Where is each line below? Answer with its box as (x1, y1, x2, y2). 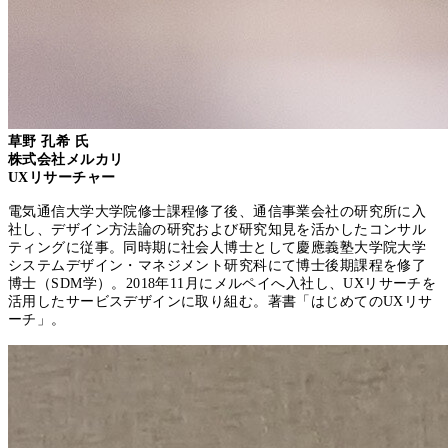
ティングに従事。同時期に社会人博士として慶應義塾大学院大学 (8, 240, 427, 256)
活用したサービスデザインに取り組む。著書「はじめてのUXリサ (8, 294, 433, 310)
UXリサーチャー (8, 170, 116, 186)
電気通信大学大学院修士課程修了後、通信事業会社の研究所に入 (8, 204, 427, 220)
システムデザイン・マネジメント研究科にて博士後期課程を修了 (8, 258, 427, 274)
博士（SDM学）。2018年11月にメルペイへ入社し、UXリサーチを (8, 276, 437, 292)
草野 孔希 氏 (8, 134, 89, 150)
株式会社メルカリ (8, 152, 124, 168)
